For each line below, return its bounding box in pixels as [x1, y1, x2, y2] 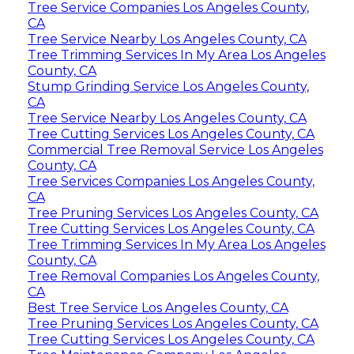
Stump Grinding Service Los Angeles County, [27, 79, 309, 95]
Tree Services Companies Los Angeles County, [27, 174, 314, 190]
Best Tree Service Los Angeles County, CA [27, 300, 288, 316]
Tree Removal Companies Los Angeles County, [27, 269, 319, 284]
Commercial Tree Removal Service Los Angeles [27, 142, 323, 158]
